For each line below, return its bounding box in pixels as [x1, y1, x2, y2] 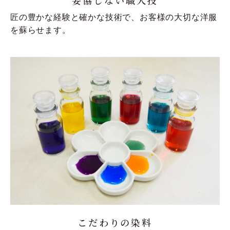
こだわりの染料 [77, 215, 153, 229]
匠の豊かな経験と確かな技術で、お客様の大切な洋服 [10, 12, 218, 22]
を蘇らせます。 [10, 25, 71, 34]
